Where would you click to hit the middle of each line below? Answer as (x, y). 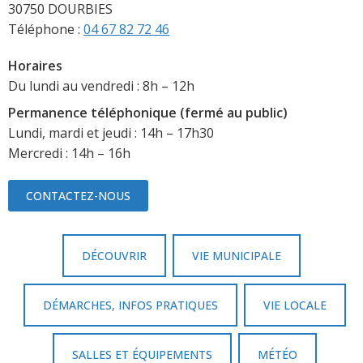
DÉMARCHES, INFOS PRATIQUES (130, 305)
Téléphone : (46, 30)
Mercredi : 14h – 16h (69, 154)
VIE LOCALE (295, 305)
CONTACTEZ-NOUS (78, 196)
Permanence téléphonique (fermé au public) (148, 113)
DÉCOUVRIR (114, 256)
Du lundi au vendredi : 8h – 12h (101, 86)
